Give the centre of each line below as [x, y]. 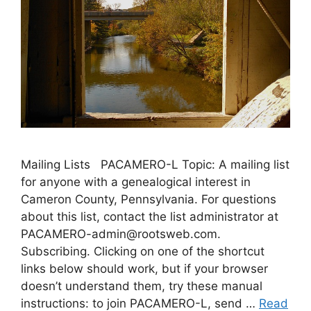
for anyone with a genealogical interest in [136, 182]
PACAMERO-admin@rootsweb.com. [121, 234]
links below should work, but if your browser [144, 268]
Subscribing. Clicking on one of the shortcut [143, 251]
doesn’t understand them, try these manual [142, 286]
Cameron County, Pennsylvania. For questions [149, 199]
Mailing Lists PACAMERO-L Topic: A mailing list [155, 164]
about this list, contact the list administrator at [150, 216]
